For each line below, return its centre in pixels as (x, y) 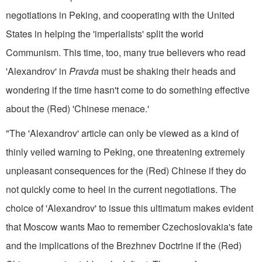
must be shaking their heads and (167, 71)
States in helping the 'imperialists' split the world (105, 33)
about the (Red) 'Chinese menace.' (77, 108)
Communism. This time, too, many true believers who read (126, 52)
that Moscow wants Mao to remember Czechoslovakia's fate (129, 226)
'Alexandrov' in (37, 71)
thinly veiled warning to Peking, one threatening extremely (125, 151)
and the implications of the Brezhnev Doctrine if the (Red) (124, 245)
